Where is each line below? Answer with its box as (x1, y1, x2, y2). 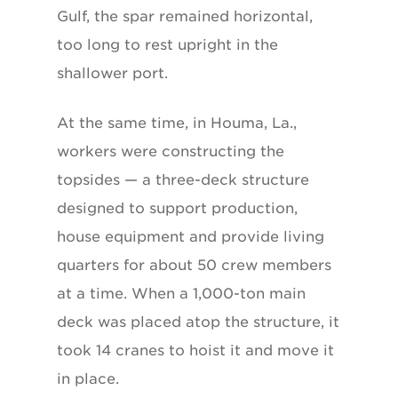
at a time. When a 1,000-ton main (57, 284, 306, 302)
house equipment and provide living (57, 227, 324, 245)
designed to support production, (57, 199, 298, 217)
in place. (57, 370, 119, 387)
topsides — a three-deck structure (57, 171, 309, 188)
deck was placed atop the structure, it (57, 313, 339, 330)
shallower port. (57, 64, 168, 82)
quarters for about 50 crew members (57, 256, 331, 274)
